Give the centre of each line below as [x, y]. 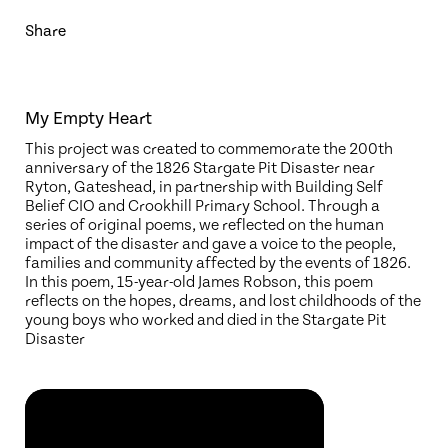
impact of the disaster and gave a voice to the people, [210, 244]
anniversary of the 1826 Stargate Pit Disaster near [200, 168]
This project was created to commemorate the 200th [209, 149]
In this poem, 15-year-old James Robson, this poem [199, 282]
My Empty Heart [88, 118]
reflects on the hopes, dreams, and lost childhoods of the [223, 301]
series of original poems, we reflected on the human [204, 225]
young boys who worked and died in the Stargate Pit [205, 320]
